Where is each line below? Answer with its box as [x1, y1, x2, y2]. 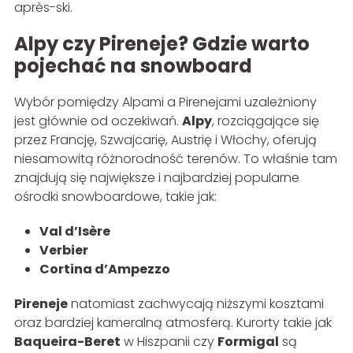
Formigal [217, 332, 279, 351]
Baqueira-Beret [13, 332, 121, 351]
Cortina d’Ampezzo [39, 259, 170, 278]
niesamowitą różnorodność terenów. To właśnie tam [13, 149, 337, 168]
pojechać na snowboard [13, 52, 252, 79]
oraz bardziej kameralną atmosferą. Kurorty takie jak [13, 313, 332, 332]
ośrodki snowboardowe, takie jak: [13, 187, 217, 206]
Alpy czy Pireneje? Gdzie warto [13, 30, 310, 57]
